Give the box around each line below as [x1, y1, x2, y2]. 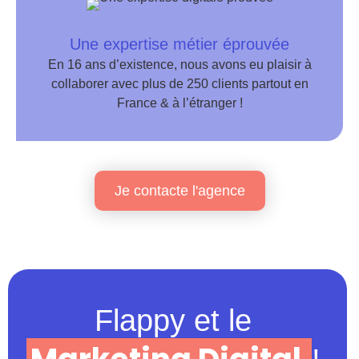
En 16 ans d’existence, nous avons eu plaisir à [47, 58, 312, 72]
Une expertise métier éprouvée [70, 35, 289, 54]
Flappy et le [95, 304, 252, 338]
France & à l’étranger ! [116, 96, 243, 111]
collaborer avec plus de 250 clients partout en [50, 77, 309, 91]
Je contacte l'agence [114, 183, 245, 200]
